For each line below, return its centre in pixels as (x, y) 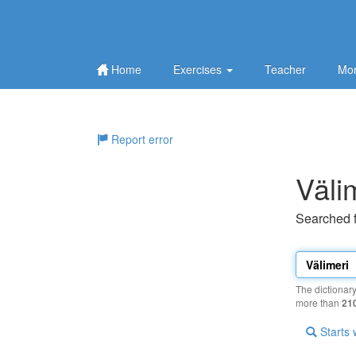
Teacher (285, 69)
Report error (141, 139)
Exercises (199, 69)
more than (319, 302)
